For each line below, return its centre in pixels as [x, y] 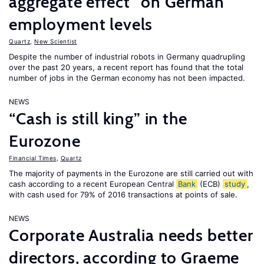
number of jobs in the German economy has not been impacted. [127, 78]
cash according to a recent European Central [93, 184]
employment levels [81, 24]
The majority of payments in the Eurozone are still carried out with [131, 173]
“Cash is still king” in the [98, 118]
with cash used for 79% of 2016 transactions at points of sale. [123, 194]
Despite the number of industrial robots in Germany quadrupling [127, 57]
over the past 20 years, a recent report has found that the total [126, 67]
